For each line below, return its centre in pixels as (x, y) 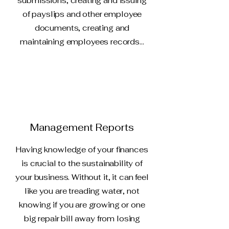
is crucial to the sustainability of (82, 163)
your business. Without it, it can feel (82, 177)
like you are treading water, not (82, 191)
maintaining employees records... (82, 42)
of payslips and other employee (82, 14)
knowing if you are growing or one (82, 205)
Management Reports (82, 128)
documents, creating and (82, 28)
